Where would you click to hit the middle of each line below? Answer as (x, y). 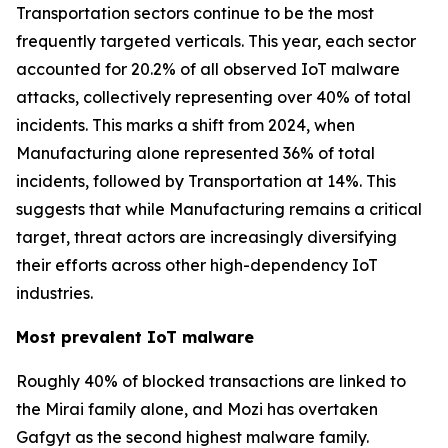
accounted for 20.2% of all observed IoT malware (208, 69)
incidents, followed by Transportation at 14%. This (206, 181)
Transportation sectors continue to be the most (195, 13)
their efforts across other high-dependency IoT (197, 265)
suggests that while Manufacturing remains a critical (219, 209)
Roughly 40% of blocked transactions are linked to (211, 381)
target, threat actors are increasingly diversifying (206, 237)
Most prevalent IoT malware (135, 337)
